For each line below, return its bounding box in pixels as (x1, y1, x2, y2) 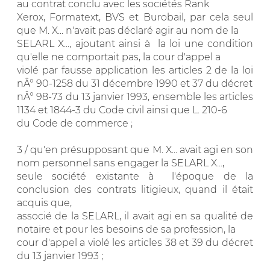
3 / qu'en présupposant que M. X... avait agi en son (17, 143, 253, 155)
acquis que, (17, 196, 72, 209)
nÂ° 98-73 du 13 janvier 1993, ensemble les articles (17, 90, 253, 102)
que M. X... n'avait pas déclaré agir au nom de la (17, 24, 239, 36)
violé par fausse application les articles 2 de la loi (17, 64, 253, 76)
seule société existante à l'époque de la (17, 170, 253, 182)
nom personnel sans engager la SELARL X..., (17, 157, 224, 169)
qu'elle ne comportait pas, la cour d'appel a (17, 51, 221, 63)
